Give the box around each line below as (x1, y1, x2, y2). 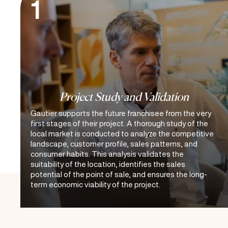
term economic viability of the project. (31, 181, 160, 188)
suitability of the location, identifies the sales (31, 160, 185, 168)
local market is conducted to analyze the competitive (31, 130, 214, 137)
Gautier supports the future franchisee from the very (31, 109, 211, 117)
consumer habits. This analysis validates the (31, 150, 184, 158)
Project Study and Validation (60, 92, 189, 103)
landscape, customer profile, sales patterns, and (31, 140, 197, 148)
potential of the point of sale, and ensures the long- (31, 170, 207, 178)
